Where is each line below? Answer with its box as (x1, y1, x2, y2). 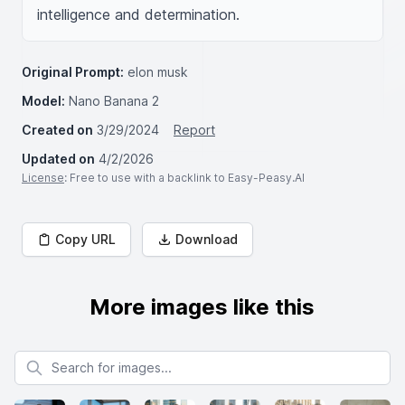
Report (174, 122, 215, 137)
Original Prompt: (22, 64, 124, 80)
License (22, 171, 64, 184)
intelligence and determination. (37, 5, 240, 24)
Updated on (22, 151, 95, 166)
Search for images (14, 351, 123, 366)
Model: (22, 93, 65, 108)
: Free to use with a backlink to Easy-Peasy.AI (64, 171, 305, 184)
